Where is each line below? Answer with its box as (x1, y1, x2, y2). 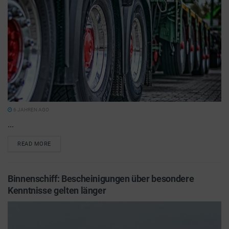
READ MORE (17, 141, 51, 147)
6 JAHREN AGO (12, 107, 49, 112)
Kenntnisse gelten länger (8, 185, 106, 196)
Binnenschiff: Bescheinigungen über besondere (8, 173, 194, 184)
